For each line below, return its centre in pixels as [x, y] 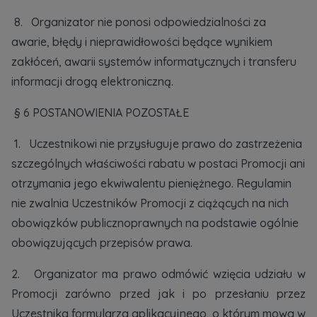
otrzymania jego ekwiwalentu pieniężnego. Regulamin [151, 183]
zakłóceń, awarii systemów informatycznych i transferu [154, 62]
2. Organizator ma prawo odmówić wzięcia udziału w [158, 274]
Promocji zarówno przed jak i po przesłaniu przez [158, 294]
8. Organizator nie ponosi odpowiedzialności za [139, 22]
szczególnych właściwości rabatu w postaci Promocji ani [158, 163]
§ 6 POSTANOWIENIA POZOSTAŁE [100, 113]
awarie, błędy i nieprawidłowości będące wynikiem [142, 42]
